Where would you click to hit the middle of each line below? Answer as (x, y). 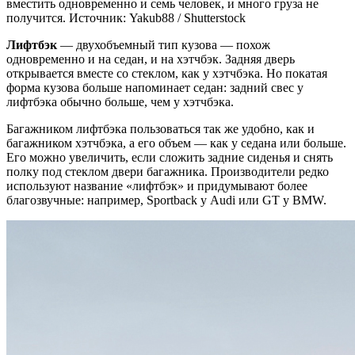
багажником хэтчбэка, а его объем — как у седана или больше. (176, 143)
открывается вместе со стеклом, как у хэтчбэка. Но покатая (167, 74)
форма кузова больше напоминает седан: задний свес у (155, 88)
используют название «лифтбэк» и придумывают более (157, 186)
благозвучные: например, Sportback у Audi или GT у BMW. (166, 200)
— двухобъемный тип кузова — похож (164, 45)
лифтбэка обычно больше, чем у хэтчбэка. (120, 102)
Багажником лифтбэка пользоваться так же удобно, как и (160, 129)
